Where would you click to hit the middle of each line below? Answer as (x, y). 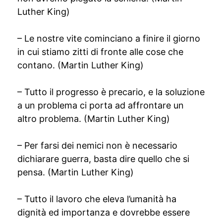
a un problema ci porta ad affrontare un (101, 105)
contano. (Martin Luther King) (81, 65)
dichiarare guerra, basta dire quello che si (103, 159)
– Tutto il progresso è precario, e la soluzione (111, 92)
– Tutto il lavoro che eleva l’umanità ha (97, 199)
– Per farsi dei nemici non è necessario (97, 145)
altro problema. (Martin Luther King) (94, 119)
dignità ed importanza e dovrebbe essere (104, 212)
